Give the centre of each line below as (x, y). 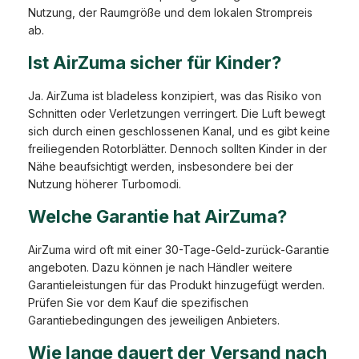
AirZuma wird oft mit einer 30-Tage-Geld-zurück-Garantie (179, 250)
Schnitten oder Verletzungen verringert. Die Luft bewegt (177, 114)
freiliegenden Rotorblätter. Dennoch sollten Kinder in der (177, 149)
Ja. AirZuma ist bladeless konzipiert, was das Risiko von (175, 96)
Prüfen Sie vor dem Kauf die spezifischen (138, 303)
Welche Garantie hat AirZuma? (157, 217)
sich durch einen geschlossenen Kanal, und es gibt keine (179, 131)
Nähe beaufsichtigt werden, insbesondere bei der (161, 167)
